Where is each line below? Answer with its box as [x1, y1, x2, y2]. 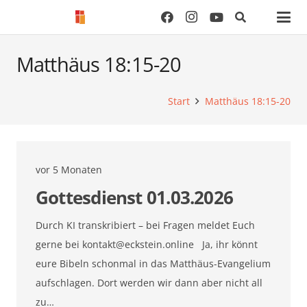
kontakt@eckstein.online [82, 238, 194, 251]
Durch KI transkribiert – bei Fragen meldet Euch [36, 219, 255, 232]
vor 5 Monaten [36, 163, 102, 176]
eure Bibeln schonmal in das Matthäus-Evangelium [36, 257, 271, 271]
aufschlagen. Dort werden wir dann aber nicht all [36, 276, 262, 290]
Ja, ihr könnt [194, 238, 258, 251]
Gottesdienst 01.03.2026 [36, 185, 234, 210]
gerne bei [36, 238, 82, 251]
